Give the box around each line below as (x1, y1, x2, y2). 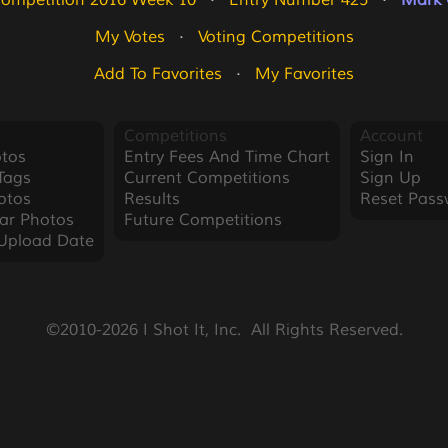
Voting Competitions (197, 27, 354, 47)
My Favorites (255, 64, 354, 84)
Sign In (359, 147, 414, 167)
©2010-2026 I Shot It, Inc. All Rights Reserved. (45, 320, 403, 340)
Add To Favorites (94, 64, 222, 84)
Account (359, 126, 423, 146)
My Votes (94, 27, 165, 47)
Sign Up (359, 168, 421, 188)
